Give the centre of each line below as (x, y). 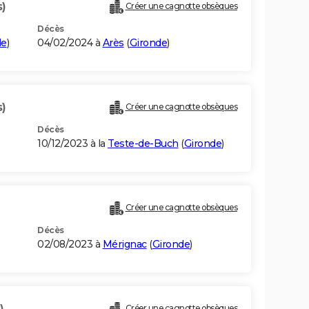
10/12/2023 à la (72, 144)
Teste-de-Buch (143, 144)
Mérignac (124, 245)
